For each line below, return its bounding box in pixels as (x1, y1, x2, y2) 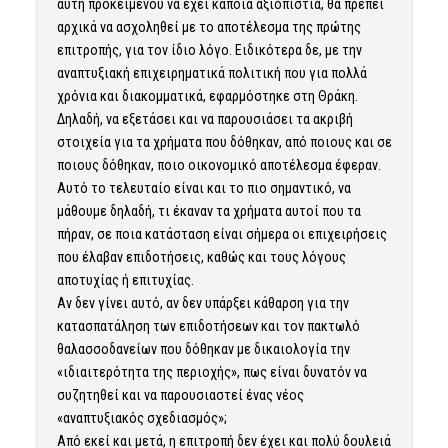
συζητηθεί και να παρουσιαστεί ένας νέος (56, 386, 304, 403)
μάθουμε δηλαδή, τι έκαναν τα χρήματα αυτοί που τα (56, 202, 361, 219)
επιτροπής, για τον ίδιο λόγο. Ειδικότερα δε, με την (56, 41, 362, 58)
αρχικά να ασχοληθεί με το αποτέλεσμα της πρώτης (56, 18, 361, 35)
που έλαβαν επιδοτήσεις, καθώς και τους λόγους (56, 248, 346, 265)
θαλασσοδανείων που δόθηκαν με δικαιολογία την (56, 340, 350, 357)
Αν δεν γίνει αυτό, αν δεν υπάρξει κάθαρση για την (56, 294, 349, 311)
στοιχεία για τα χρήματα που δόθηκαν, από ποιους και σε (56, 133, 392, 150)
